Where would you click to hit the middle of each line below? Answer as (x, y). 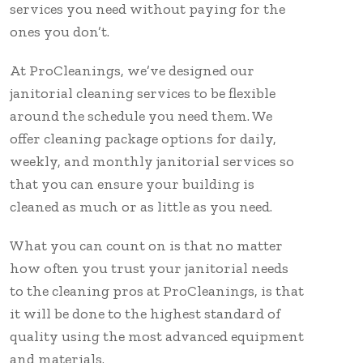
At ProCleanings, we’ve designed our (132, 70)
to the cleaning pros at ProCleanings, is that (157, 290)
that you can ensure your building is (132, 184)
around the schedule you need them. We (141, 115)
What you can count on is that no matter (146, 245)
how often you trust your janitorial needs (149, 268)
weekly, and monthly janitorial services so (152, 161)
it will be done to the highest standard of (145, 313)
